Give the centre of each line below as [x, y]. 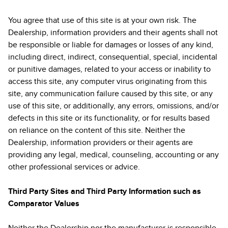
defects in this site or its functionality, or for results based [109, 118]
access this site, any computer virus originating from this [107, 81]
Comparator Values [44, 204]
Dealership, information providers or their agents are [101, 142]
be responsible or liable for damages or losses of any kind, [111, 45]
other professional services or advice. [74, 167]
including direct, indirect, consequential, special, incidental [113, 57]
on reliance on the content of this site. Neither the [97, 130]
